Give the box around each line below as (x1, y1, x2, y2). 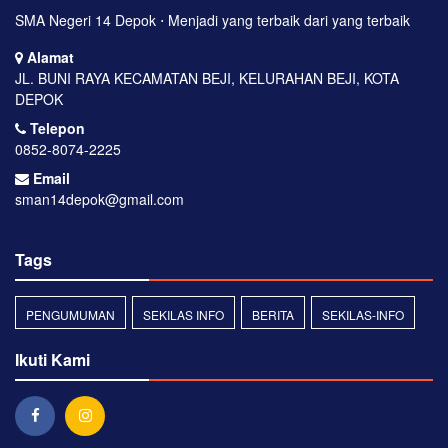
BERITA (252, 305, 294, 323)
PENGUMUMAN (26, 305, 115, 323)
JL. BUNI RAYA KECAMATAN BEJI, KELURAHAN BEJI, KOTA (15, 67, 399, 88)
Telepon (26, 117, 85, 138)
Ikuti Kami (15, 347, 90, 371)
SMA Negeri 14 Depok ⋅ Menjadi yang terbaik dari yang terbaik (15, 9, 410, 30)
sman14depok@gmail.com (15, 188, 184, 209)
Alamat (23, 46, 74, 67)
